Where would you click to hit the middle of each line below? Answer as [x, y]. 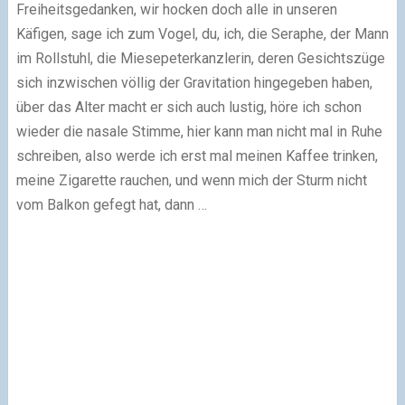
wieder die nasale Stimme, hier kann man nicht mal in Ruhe [199, 132]
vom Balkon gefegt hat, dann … [111, 205]
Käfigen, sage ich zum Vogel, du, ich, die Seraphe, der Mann [202, 34]
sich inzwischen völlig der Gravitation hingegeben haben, [194, 83]
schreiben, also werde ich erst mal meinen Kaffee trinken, [197, 156]
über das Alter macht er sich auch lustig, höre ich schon [188, 107]
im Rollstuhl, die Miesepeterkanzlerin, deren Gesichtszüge [200, 58]
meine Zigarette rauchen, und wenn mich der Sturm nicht [191, 180]
